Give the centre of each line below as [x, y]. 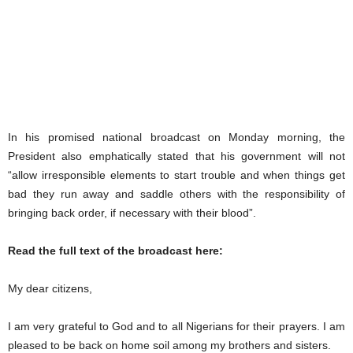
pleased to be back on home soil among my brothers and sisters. [169, 345]
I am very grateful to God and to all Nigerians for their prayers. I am [176, 326]
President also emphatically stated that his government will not [176, 156]
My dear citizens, [50, 288]
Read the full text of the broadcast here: [115, 250]
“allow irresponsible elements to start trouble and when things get [176, 175]
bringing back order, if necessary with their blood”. [132, 212]
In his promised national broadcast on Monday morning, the [176, 137]
